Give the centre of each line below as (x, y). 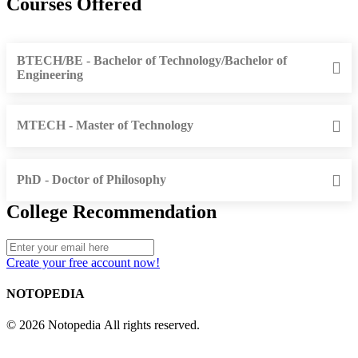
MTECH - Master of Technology (105, 125)
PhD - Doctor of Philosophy (91, 180)
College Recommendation (111, 211)
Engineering (50, 74)
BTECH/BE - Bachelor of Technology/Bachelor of (152, 60)
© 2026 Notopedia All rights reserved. (103, 325)
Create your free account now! (83, 262)
